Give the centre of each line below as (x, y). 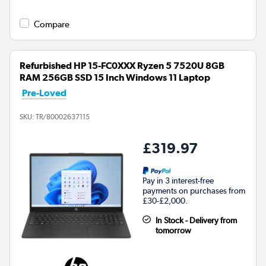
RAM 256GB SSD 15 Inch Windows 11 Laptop (115, 77)
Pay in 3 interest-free (178, 180)
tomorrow (173, 230)
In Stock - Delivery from (196, 220)
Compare (52, 24)
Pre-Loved (44, 93)
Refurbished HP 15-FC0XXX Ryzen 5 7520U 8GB (122, 65)
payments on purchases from (194, 190)
